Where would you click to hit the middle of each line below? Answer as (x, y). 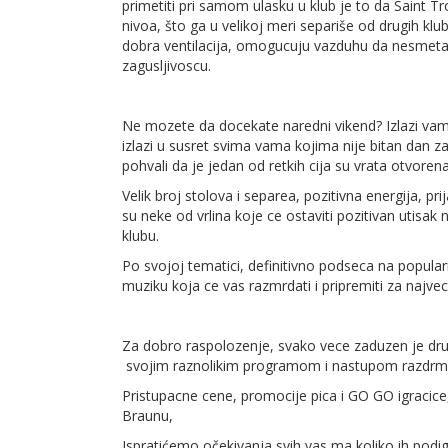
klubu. (140, 235)
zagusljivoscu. (166, 65)
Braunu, (147, 415)
